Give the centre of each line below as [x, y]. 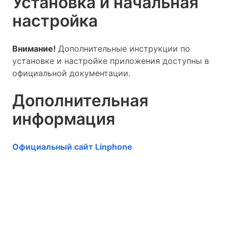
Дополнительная [80, 100]
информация [64, 119]
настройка [55, 21]
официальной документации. [71, 73]
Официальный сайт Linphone [72, 147]
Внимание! [34, 49]
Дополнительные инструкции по [123, 49]
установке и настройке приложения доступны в [111, 61]
